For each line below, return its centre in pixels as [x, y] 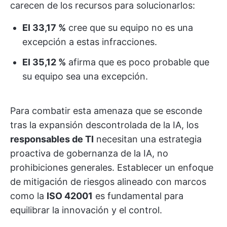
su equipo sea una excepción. [85, 76]
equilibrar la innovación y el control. [86, 210]
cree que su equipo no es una [129, 28]
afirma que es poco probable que [138, 62]
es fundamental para [138, 196]
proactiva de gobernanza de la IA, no [89, 153]
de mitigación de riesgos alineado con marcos [108, 182]
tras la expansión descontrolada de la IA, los [104, 125]
